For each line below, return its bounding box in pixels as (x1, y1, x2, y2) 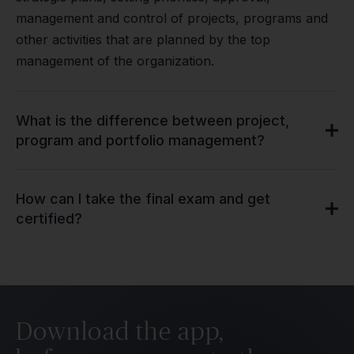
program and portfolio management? (16, 132, 265, 149)
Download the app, (16, 316, 224, 345)
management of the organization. (16, 53, 214, 69)
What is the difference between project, (16, 112, 289, 129)
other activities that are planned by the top (16, 32, 270, 47)
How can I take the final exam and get (16, 190, 270, 207)
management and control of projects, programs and (16, 10, 328, 26)
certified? (16, 210, 82, 227)
